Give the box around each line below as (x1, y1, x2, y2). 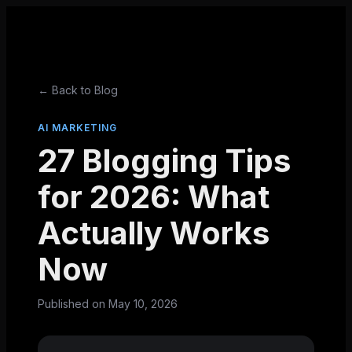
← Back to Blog (38, 83, 118, 97)
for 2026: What (38, 178, 269, 216)
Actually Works (38, 214, 269, 252)
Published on (38, 297, 108, 310)
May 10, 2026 (108, 297, 178, 310)
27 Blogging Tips (38, 141, 291, 180)
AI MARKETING (38, 122, 117, 134)
